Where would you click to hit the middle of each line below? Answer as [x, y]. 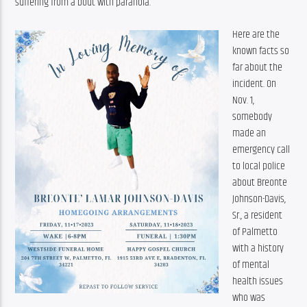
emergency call [261, 149]
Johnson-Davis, [259, 199]
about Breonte [260, 182]
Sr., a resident [258, 215]
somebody [253, 116]
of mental [251, 265]
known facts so [261, 51]
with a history [258, 248]
